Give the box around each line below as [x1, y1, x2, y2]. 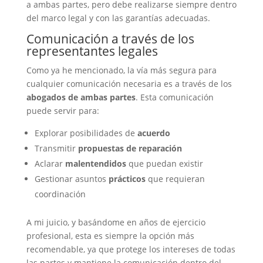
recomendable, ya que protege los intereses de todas [26, 244, 235, 255]
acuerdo [137, 127, 170, 139]
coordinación [34, 188, 86, 200]
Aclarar [34, 158, 65, 169]
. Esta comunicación [135, 92, 214, 103]
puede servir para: [26, 105, 99, 116]
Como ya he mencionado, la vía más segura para [26, 65, 217, 76]
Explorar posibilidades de [34, 127, 137, 139]
